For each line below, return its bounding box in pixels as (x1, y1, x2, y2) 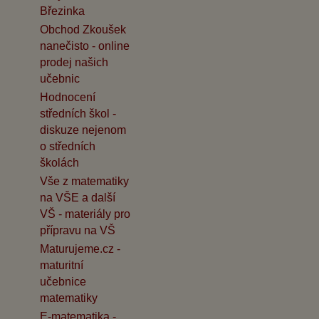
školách (40, 157, 79, 169)
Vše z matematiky (40, 175, 129, 188)
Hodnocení (40, 91, 95, 104)
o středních (40, 140, 95, 153)
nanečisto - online (40, 40, 130, 53)
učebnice (40, 276, 86, 288)
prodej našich (40, 56, 108, 69)
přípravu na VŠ (40, 224, 115, 237)
